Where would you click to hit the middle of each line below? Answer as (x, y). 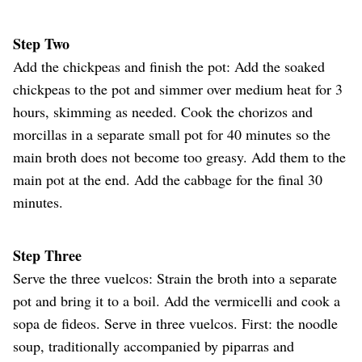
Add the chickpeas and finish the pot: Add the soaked (169, 66)
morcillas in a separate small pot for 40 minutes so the (172, 134)
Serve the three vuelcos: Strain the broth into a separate (175, 278)
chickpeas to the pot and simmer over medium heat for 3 (178, 88)
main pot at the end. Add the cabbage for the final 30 (168, 179)
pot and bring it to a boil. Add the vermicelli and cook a (177, 300)
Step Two (41, 43)
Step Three (47, 255)
